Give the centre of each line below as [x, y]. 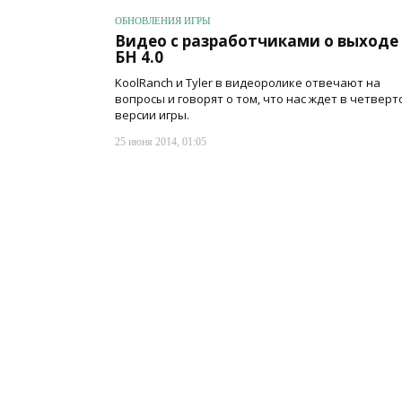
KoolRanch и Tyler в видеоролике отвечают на [248, 83]
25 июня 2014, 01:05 [161, 142]
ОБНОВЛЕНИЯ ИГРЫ [163, 21]
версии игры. [152, 115]
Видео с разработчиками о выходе [257, 41]
